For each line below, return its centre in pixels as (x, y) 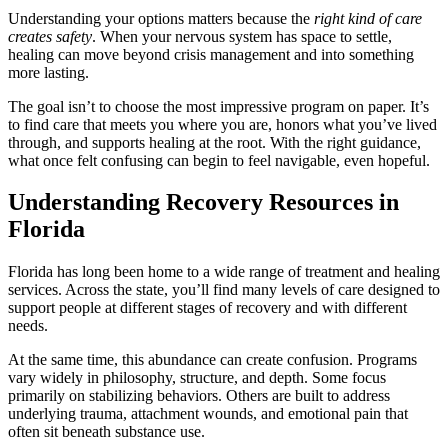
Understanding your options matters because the (161, 18)
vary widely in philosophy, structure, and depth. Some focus (197, 378)
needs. (28, 326)
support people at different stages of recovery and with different (207, 308)
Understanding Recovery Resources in (203, 202)
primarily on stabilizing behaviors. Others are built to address (199, 396)
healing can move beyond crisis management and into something (211, 54)
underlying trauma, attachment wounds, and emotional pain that (208, 414)
